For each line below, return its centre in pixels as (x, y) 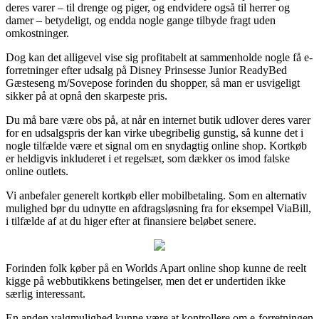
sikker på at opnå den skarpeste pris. (87, 95)
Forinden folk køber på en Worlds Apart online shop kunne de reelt (156, 268)
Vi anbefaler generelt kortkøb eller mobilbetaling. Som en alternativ (156, 195)
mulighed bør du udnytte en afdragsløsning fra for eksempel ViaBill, (158, 208)
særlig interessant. (46, 293)
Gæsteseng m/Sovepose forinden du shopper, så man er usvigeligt (153, 83)
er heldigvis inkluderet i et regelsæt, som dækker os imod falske (148, 158)
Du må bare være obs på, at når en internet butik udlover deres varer (158, 120)
